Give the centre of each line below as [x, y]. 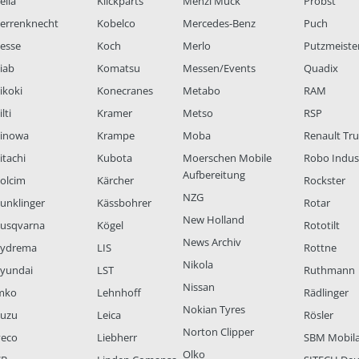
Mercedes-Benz [220, 24]
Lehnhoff [119, 293]
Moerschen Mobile [228, 158]
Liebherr [117, 338]
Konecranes [125, 91]
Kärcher [115, 181]
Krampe [115, 136]
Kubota [114, 158]
